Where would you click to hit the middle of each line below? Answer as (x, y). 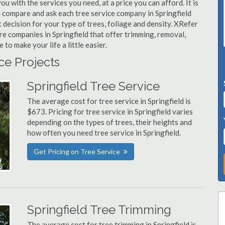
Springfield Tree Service (93, 86)
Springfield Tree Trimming (99, 210)
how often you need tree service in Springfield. (104, 133)
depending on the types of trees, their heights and (109, 122)
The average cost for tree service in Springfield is (109, 101)
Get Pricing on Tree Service (77, 151)
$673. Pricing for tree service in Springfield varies (110, 111)
